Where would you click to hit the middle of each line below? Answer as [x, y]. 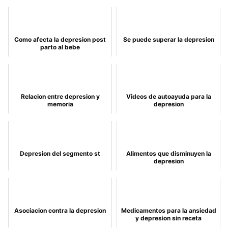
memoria [60, 104]
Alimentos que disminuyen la [168, 153]
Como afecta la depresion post [60, 39]
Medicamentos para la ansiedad [168, 210]
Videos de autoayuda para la [168, 96]
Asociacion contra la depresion [60, 210]
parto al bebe [60, 47]
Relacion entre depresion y [60, 96]
